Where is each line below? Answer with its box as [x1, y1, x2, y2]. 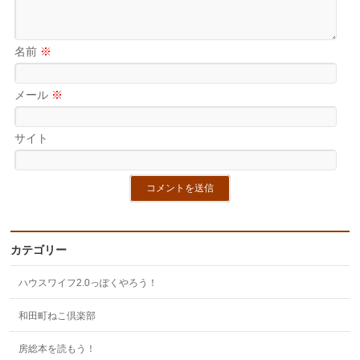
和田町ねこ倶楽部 [18, 310, 96, 321]
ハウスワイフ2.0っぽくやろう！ [18, 277, 158, 288]
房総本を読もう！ [18, 343, 96, 354]
